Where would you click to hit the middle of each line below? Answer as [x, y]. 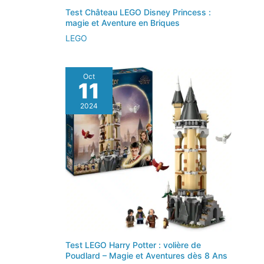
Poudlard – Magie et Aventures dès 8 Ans [146, 255]
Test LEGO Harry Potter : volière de [133, 245]
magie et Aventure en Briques [123, 22]
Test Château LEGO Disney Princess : [138, 12]
